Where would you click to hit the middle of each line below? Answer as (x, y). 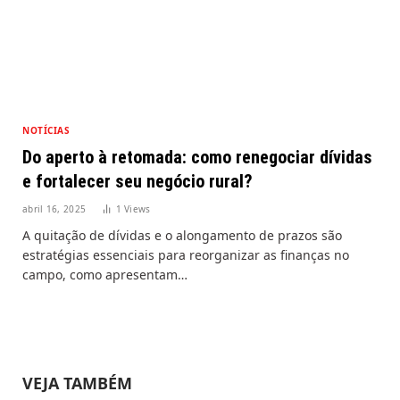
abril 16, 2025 (54, 208)
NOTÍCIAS (46, 130)
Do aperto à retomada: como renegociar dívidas (197, 157)
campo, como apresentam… (105, 274)
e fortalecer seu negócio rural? (137, 181)
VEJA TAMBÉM (77, 383)
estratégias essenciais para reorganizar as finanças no (186, 254)
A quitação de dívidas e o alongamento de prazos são (182, 235)
